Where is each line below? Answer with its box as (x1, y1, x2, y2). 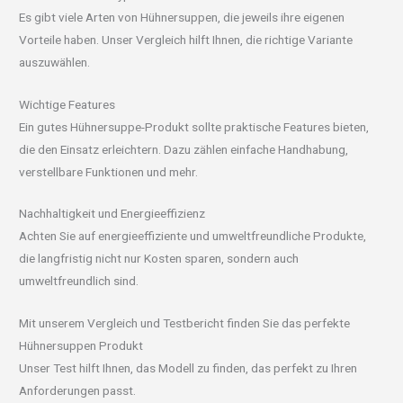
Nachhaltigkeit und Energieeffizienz (19, 206, 206, 221)
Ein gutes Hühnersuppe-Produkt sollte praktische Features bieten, (19, 119, 370, 134)
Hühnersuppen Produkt (19, 338, 144, 354)
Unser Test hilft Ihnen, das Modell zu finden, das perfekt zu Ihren (19, 361, 358, 376)
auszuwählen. (19, 54, 91, 69)
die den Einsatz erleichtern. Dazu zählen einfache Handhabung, (19, 141, 349, 157)
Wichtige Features (19, 96, 116, 112)
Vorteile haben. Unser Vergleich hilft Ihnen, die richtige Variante (19, 31, 354, 47)
